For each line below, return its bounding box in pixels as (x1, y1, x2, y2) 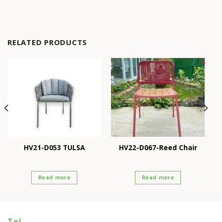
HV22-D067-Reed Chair (118, 142, 197, 152)
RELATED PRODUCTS (7, 37, 87, 48)
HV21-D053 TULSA (24, 142, 85, 152)
